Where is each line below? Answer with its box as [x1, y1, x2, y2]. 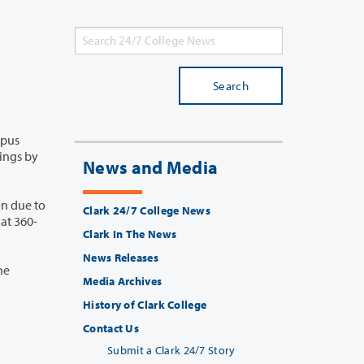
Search [213, 78, 249, 94]
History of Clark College [83, 297, 207, 313]
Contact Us [83, 321, 139, 336]
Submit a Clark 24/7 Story [107, 343, 236, 358]
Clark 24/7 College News [83, 203, 210, 219]
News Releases [83, 250, 158, 266]
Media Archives [83, 274, 162, 289]
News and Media [83, 156, 219, 180]
